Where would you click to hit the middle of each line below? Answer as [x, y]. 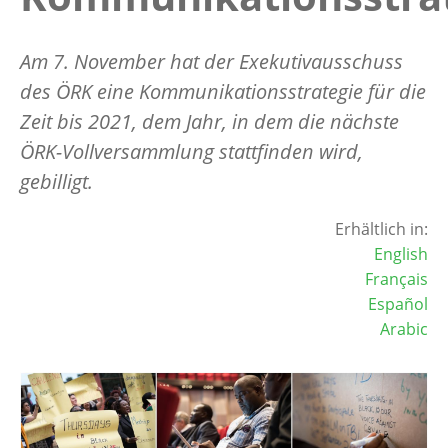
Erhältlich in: [381, 228]
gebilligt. [56, 181]
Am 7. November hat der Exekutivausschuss [211, 61]
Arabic [404, 328]
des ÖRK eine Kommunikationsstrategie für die [223, 91]
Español [398, 303]
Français [396, 278]
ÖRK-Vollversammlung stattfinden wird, [191, 151]
